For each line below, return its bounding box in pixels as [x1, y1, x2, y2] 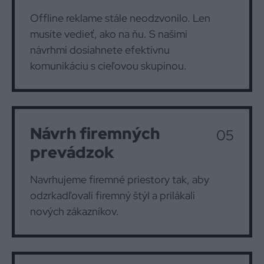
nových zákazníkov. [30, 204, 119, 218]
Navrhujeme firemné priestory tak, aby [30, 173, 209, 186]
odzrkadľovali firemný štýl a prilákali [30, 189, 195, 202]
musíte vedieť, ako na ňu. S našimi [30, 27, 187, 41]
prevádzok [30, 142, 114, 163]
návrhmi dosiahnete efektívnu [30, 43, 170, 57]
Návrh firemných [30, 123, 160, 144]
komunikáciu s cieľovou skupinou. [30, 59, 187, 72]
